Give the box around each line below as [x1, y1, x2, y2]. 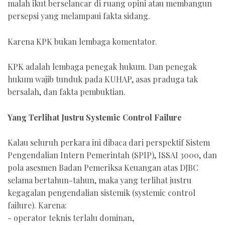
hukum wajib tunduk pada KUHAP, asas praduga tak [8, 74, 198, 85]
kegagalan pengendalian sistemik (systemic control [8, 187, 195, 198]
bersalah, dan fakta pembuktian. [8, 86, 126, 97]
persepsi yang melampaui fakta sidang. [8, 11, 150, 22]
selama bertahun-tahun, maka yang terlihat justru [8, 175, 191, 186]
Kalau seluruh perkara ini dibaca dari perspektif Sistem [8, 137, 210, 148]
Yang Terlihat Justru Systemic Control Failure [8, 111, 182, 123]
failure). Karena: [8, 200, 67, 211]
